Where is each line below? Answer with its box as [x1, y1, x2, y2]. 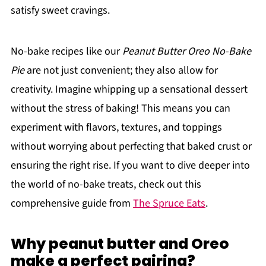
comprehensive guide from [10, 196, 133, 211]
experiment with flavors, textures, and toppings [10, 120, 222, 135]
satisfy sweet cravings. [10, 3, 110, 18]
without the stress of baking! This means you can [10, 101, 230, 116]
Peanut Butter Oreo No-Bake [122, 44, 251, 59]
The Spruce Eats [132, 196, 205, 211]
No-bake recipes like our [10, 44, 122, 59]
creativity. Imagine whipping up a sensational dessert [10, 82, 248, 97]
